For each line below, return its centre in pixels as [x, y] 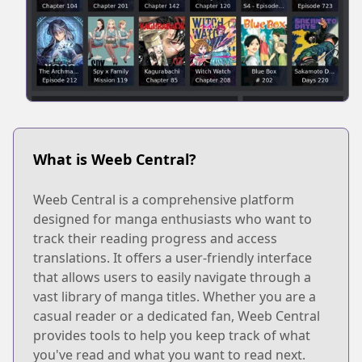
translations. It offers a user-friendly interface [173, 257]
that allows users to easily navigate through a [172, 277]
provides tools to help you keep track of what [172, 335]
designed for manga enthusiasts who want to [173, 219]
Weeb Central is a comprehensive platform [164, 199]
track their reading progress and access [155, 238]
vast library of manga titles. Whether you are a [175, 296]
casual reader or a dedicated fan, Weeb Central [177, 316]
